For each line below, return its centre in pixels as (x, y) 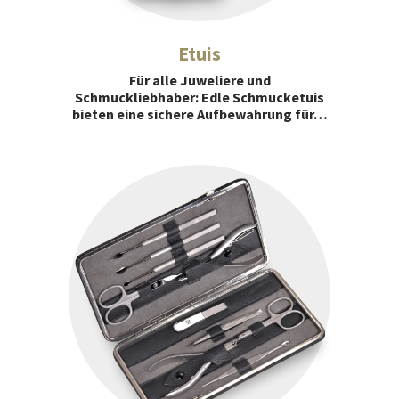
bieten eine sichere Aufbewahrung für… (199, 114)
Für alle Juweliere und (199, 81)
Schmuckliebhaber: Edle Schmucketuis (199, 98)
